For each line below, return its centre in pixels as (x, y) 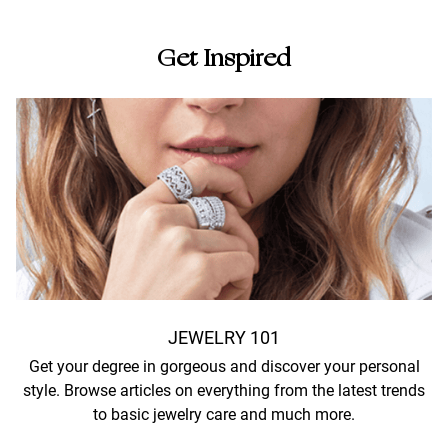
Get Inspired (224, 59)
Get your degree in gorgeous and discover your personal (224, 367)
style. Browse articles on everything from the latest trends (224, 391)
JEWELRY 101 (224, 338)
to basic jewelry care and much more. (224, 415)
